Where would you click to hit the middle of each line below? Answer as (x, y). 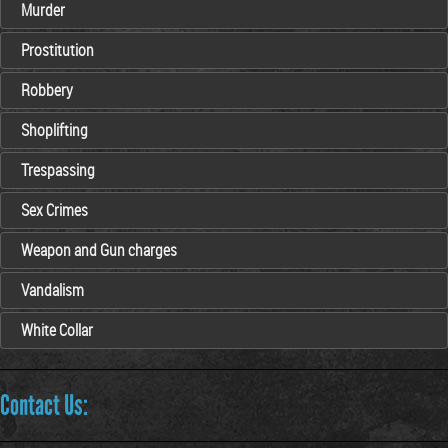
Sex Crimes (54, 210)
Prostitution (57, 50)
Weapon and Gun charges (99, 250)
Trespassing (58, 170)
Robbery (47, 90)
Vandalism (52, 290)
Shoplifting (54, 130)
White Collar (57, 330)
